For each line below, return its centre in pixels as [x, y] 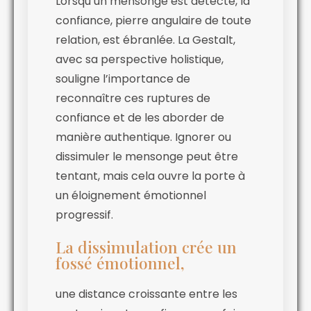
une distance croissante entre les [146, 294]
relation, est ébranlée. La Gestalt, [145, 40]
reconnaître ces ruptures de [133, 99]
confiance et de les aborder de [140, 118]
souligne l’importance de [123, 79]
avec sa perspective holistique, [140, 60]
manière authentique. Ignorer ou [143, 137]
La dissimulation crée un [146, 247]
